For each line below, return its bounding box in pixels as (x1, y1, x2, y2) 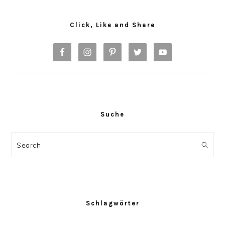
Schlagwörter (85, 199, 140, 207)
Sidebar (11, 14, 58, 27)
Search (16, 139, 43, 150)
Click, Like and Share (70, 21, 155, 29)
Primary (11, 2, 58, 15)
